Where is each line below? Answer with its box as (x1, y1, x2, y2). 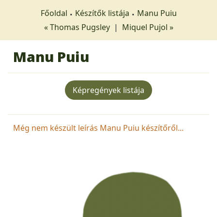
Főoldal (40, 8, 67, 18)
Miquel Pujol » (122, 22, 173, 32)
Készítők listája (75, 8, 129, 18)
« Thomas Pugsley (44, 22, 112, 32)
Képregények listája (73, 85, 144, 95)
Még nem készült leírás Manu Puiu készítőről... (13, 123, 184, 133)
